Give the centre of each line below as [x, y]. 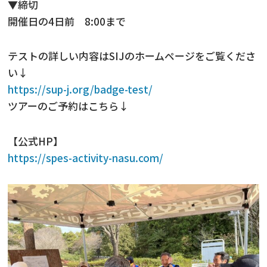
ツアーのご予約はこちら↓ [69, 106]
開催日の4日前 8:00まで [67, 21]
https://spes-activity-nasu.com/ [86, 157]
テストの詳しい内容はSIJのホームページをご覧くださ [132, 56]
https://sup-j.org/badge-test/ [80, 89]
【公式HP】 [36, 141]
